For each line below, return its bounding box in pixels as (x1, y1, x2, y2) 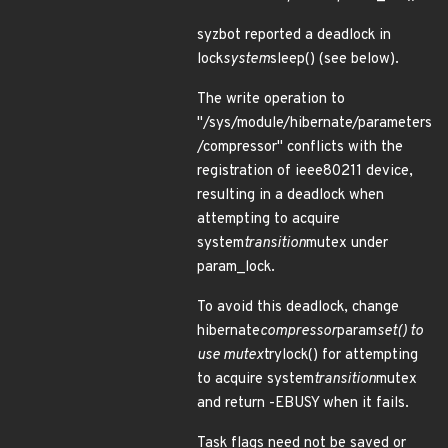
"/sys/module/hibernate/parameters (197, 114, 432, 133)
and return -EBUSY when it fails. (197, 394, 409, 413)
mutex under (306, 234, 388, 253)
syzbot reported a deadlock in (197, 26, 391, 45)
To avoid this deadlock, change (197, 298, 399, 317)
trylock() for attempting (264, 346, 418, 365)
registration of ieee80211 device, (197, 162, 413, 181)
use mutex (197, 346, 264, 365)
